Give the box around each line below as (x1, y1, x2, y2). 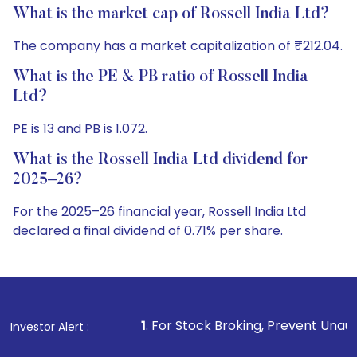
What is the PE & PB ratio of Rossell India (13, 69, 308, 85)
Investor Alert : (10, 319, 90, 335)
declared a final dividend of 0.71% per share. (13, 222, 283, 240)
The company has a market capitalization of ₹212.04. (13, 37, 343, 55)
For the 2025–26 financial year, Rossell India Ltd (13, 202, 306, 221)
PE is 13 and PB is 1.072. (13, 120, 147, 138)
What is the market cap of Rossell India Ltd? (13, 6, 330, 22)
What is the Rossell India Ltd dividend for (13, 152, 308, 168)
